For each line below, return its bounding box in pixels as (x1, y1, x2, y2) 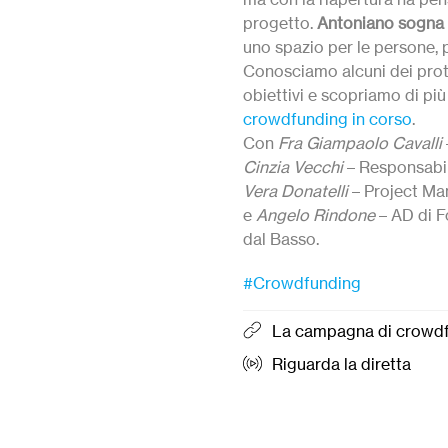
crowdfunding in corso (242, 109, 412, 129)
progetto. (242, 13, 317, 33)
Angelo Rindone (255, 205, 375, 225)
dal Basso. (242, 229, 319, 249)
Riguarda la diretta (271, 354, 411, 374)
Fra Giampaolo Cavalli (277, 133, 442, 153)
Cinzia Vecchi (242, 157, 343, 177)
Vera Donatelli (242, 181, 348, 201)
